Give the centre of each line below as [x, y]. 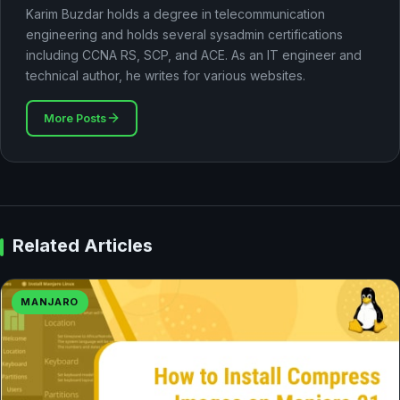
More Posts [75, 118]
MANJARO [50, 302]
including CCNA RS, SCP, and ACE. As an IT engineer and [194, 55]
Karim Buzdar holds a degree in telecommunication [175, 14]
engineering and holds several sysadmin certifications [184, 35]
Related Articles [82, 246]
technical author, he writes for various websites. [166, 76]
